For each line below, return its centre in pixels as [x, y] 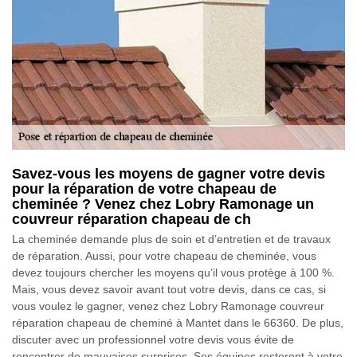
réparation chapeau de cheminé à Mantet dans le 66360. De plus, [178, 322]
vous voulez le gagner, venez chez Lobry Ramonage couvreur [168, 306]
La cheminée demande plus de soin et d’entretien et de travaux [171, 239]
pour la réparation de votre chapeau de [144, 188]
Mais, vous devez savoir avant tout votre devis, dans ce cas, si [169, 289]
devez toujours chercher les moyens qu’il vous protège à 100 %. [173, 272]
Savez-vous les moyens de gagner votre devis [169, 173]
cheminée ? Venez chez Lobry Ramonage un [163, 204]
